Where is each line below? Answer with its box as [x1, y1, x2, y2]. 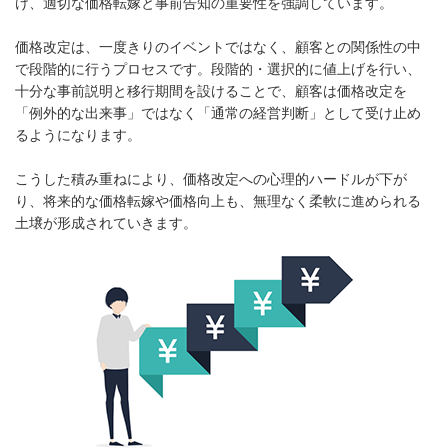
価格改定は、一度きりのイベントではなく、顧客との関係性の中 [15, 38, 421, 55]
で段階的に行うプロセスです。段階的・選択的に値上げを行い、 [15, 60, 421, 77]
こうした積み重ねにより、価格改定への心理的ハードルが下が [15, 170, 407, 187]
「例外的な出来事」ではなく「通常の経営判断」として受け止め [15, 104, 421, 121]
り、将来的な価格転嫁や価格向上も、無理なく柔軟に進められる [15, 192, 421, 209]
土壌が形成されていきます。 [15, 214, 197, 231]
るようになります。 [15, 126, 141, 143]
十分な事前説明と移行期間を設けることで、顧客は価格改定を [15, 82, 407, 99]
